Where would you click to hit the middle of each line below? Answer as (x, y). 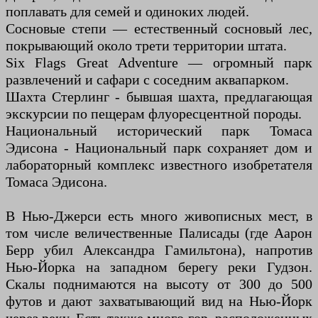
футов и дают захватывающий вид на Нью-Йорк (159, 301)
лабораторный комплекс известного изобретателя (159, 165)
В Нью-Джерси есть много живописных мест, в (159, 216)
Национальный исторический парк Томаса (159, 131)
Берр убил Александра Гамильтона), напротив (159, 250)
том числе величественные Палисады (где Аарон (159, 233)
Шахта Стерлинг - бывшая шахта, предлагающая (159, 97)
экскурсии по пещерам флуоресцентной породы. (154, 114)
